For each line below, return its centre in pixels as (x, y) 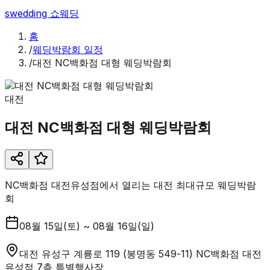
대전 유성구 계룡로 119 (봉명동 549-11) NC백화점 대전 (140, 253)
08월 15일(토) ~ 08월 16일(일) (87, 226)
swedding (27, 13)
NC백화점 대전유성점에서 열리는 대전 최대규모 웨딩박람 (130, 185)
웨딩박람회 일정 (68, 49)
